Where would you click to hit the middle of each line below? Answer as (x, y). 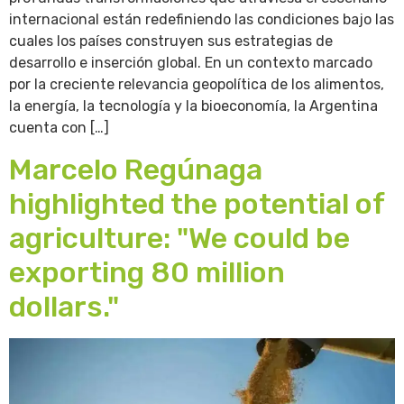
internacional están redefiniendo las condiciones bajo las (202, 20)
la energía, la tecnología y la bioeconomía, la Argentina (193, 106)
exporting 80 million (147, 272)
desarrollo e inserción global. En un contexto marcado (191, 63)
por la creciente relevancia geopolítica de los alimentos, (197, 85)
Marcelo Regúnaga (136, 169)
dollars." (64, 306)
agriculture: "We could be (179, 238)
